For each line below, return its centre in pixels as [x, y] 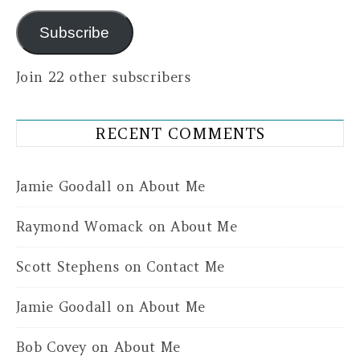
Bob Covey [51, 348]
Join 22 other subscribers [104, 78]
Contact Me [186, 267]
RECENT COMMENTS [180, 134]
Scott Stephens [68, 267]
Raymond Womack [80, 227]
